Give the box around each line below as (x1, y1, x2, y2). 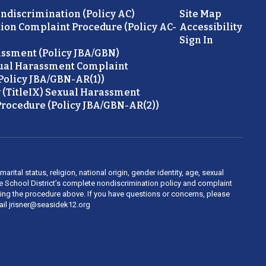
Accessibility (179, 21, 242, 33)
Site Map (179, 8, 221, 20)
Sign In (179, 34, 213, 46)
